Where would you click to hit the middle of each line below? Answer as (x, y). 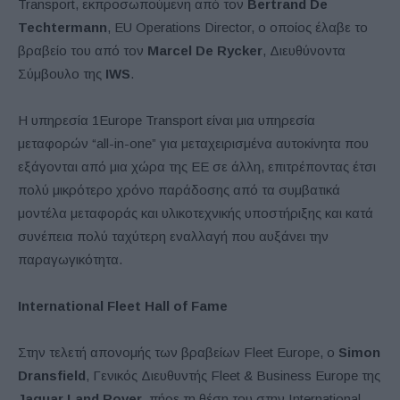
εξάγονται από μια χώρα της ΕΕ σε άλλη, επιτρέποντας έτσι (197, 166)
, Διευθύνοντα (304, 50)
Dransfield (52, 375)
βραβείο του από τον (83, 50)
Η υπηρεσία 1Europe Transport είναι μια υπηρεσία (167, 120)
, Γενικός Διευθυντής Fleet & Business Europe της (233, 375)
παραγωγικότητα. (70, 259)
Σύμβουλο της (62, 73)
